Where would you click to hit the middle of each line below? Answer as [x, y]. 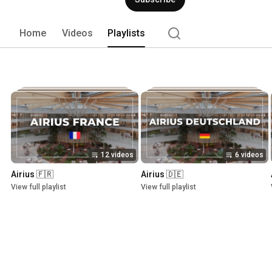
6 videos [249, 155]
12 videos [117, 155]
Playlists [126, 33]
